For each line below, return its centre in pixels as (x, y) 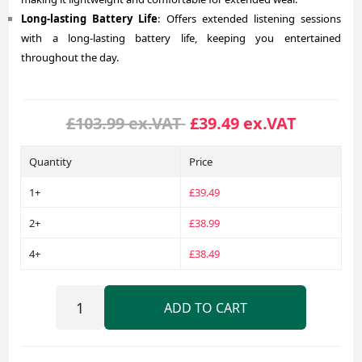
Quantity (51, 162)
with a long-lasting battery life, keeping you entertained (181, 38)
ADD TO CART (205, 307)
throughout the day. (70, 58)
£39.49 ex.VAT (243, 124)
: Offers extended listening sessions (249, 19)
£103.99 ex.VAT (124, 124)
